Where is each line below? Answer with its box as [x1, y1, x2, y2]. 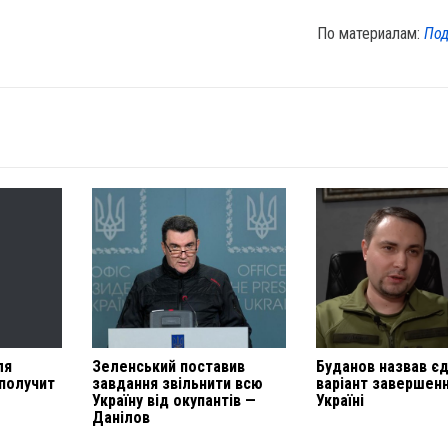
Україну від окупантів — [91, 391, 256, 411]
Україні [316, 391, 365, 411]
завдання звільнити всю [91, 374, 263, 394]
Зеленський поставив [91, 357, 245, 377]
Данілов [91, 408, 150, 428]
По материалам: [317, 24, 425, 44]
